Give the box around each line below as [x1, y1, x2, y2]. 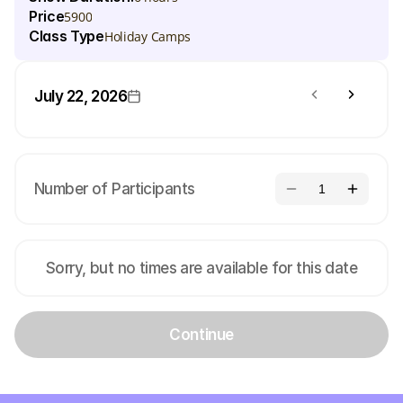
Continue [169, 326, 234, 344]
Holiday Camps [103, 28, 192, 45]
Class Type [29, 27, 104, 45]
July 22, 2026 [34, 86, 128, 105]
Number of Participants [34, 180, 195, 198]
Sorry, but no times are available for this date [45, 259, 358, 277]
